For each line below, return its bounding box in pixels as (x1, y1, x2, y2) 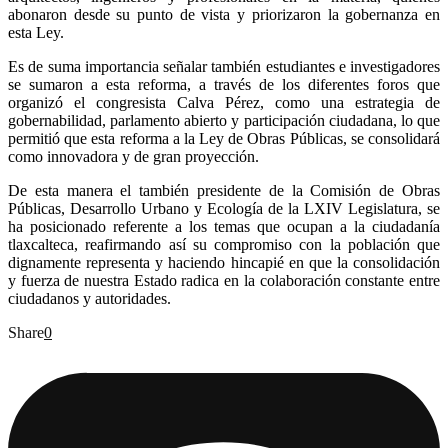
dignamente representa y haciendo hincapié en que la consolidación (8, 254, 440, 272)
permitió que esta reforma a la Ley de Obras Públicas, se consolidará (8, 130, 440, 148)
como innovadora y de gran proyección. (8, 148, 259, 166)
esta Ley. (8, 24, 64, 42)
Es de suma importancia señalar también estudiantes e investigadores (8, 58, 440, 76)
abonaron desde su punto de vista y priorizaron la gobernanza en (8, 6, 440, 24)
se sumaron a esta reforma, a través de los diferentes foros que (8, 76, 440, 94)
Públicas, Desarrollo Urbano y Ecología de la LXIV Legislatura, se (8, 200, 440, 218)
